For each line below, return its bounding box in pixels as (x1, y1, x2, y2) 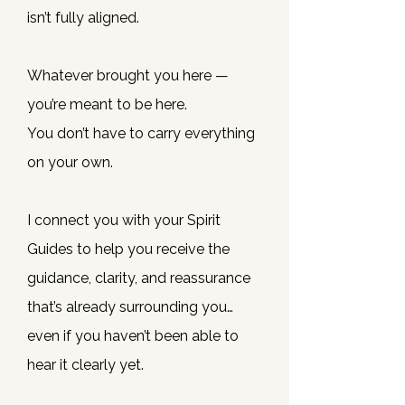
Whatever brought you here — (27, 67, 229, 84)
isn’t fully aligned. (27, 9, 139, 26)
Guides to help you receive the (27, 240, 230, 258)
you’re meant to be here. (27, 96, 187, 113)
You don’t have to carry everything (27, 125, 255, 142)
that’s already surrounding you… (27, 298, 233, 316)
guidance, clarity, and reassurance (27, 269, 250, 287)
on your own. (27, 154, 113, 171)
